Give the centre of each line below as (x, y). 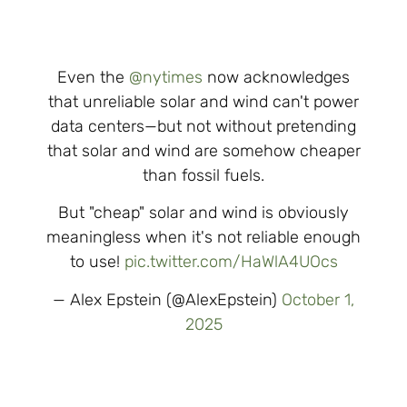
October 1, (318, 299)
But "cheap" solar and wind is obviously (203, 213)
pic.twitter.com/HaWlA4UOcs (231, 262)
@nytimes (166, 77)
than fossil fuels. (203, 175)
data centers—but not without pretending (203, 126)
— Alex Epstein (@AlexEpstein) (167, 299)
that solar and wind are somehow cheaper (203, 151)
